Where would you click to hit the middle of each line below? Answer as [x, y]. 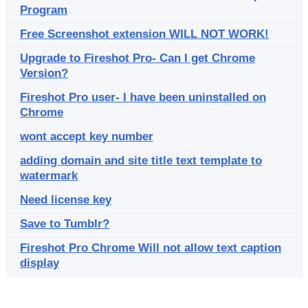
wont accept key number [87, 136]
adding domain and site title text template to [141, 161]
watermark [49, 176]
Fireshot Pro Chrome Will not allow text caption [151, 248]
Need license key [66, 200]
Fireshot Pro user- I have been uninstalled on [143, 97]
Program [44, 10]
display [40, 263]
